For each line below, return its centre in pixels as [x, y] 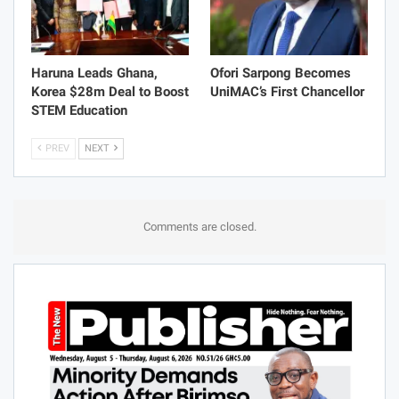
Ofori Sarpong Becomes [281, 73]
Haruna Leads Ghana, [94, 73]
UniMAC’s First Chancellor [287, 92]
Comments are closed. [199, 227]
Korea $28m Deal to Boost [110, 92]
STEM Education [79, 111]
